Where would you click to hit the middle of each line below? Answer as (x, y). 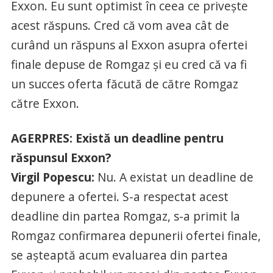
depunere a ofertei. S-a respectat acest (119, 196)
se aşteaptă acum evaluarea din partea (119, 255)
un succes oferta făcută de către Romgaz (124, 83)
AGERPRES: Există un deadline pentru (117, 138)
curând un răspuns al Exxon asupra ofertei (129, 44)
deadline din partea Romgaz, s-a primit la (125, 216)
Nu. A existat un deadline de (174, 177)
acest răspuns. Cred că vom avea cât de (120, 25)
